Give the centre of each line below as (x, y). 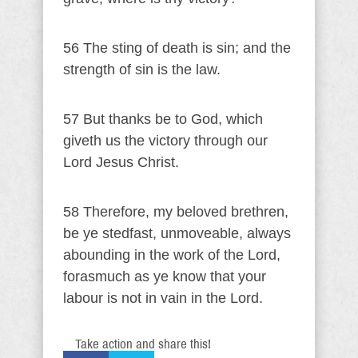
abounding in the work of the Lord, (172, 255)
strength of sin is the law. (142, 70)
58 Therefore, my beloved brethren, (176, 212)
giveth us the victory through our (165, 141)
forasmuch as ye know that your (165, 276)
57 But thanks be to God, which (163, 119)
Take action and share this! (143, 344)
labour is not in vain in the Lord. (163, 298)
